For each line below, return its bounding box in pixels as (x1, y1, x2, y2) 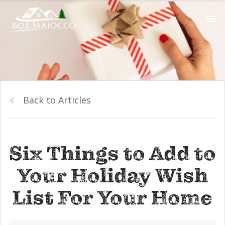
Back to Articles (23, 94, 91, 106)
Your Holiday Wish (17, 164, 208, 188)
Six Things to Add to (9, 142, 216, 166)
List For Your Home (13, 186, 212, 210)
